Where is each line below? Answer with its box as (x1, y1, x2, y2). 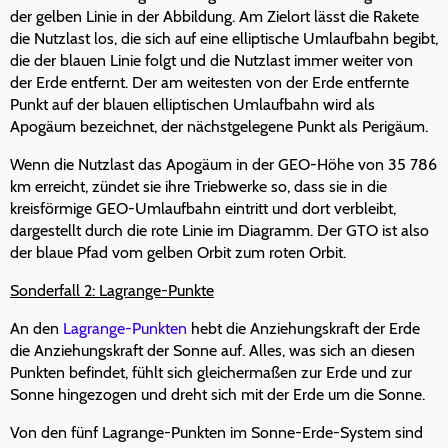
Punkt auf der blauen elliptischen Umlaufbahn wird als (10, 95, 375, 115)
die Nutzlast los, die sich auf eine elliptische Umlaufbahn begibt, (10, 29, 438, 49)
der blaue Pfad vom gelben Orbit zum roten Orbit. (10, 243, 346, 263)
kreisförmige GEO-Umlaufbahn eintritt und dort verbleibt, (10, 199, 396, 219)
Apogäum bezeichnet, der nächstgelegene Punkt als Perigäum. (10, 117, 428, 137)
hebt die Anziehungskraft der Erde (187, 319, 420, 339)
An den (10, 319, 63, 339)
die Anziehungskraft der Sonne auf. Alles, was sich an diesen (10, 341, 415, 361)
